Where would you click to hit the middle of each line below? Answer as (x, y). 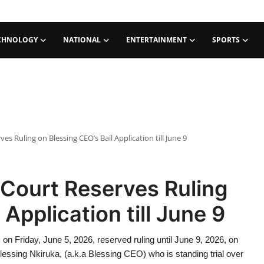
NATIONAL (82, 40)
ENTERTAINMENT (156, 40)
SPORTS (226, 40)
